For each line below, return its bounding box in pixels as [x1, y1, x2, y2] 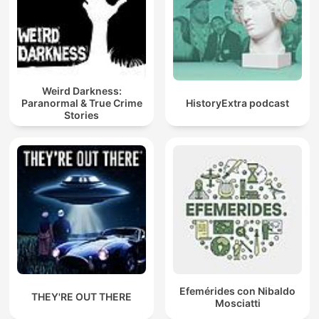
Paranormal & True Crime [21, 97, 142, 110]
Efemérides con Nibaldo [179, 284, 296, 297]
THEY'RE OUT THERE [31, 291, 132, 303]
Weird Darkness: [41, 85, 122, 98]
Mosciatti [214, 296, 261, 309]
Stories [64, 109, 99, 122]
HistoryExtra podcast [186, 97, 289, 110]
